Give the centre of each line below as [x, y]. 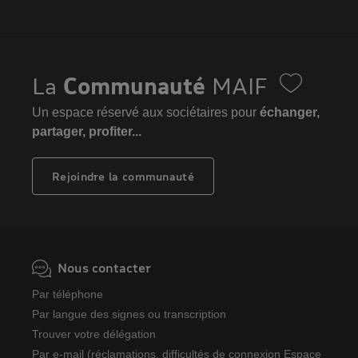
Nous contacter [104, 267]
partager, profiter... [87, 131]
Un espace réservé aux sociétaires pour [146, 112]
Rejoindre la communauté [123, 176]
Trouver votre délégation [94, 334]
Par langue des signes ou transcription [129, 314]
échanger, [290, 112]
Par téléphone [68, 294]
